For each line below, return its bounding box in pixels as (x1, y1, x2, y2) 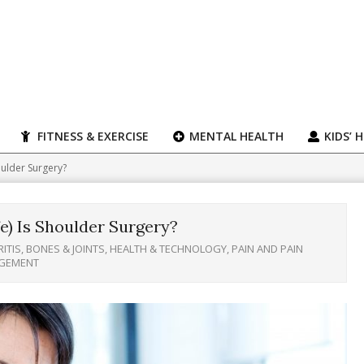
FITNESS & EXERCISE (34, 128, 149, 144)
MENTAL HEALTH (186, 128, 284, 144)
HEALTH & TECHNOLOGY (110, 241, 227, 256)
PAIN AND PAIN (232, 241, 303, 256)
